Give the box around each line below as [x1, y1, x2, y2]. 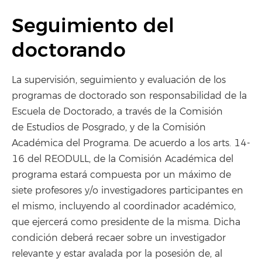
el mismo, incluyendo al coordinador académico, [12, 201, 236, 212]
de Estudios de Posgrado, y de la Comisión [12, 122, 206, 133]
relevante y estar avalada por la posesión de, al [12, 248, 222, 260]
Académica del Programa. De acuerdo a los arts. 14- [12, 137, 250, 149]
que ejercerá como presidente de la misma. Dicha [12, 216, 240, 228]
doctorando [12, 38, 126, 63]
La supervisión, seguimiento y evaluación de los [12, 74, 226, 86]
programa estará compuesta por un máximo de [12, 169, 231, 181]
